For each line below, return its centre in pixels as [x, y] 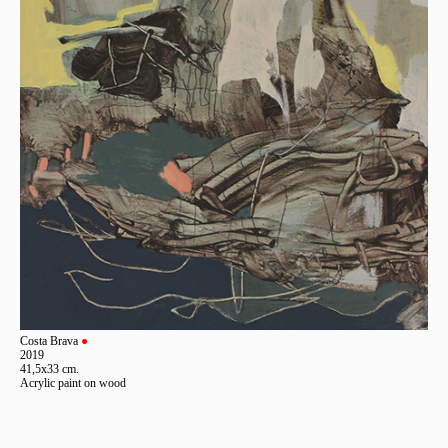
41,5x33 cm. [49, 368]
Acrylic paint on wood [73, 382]
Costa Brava [50, 340]
